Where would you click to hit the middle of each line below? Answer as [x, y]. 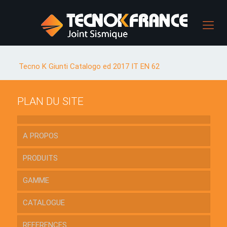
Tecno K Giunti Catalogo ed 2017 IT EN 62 [89, 66]
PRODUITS [40, 158]
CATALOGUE [44, 203]
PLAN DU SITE [50, 101]
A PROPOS [40, 136]
